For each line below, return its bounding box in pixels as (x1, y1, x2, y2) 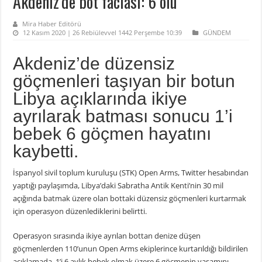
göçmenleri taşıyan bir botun (13, 71, 236, 91)
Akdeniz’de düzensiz (13, 53, 175, 73)
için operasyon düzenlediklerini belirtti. (13, 205, 147, 216)
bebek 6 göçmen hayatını (13, 123, 212, 143)
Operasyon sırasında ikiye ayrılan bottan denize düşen (13, 230, 201, 241)
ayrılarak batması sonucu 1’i (13, 106, 233, 126)
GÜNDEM (203, 27, 232, 37)
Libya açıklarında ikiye (13, 88, 188, 108)
